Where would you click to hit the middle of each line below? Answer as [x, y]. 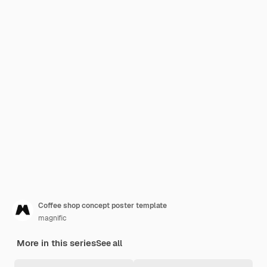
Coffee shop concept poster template [103, 206]
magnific [52, 218]
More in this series [56, 243]
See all [109, 243]
